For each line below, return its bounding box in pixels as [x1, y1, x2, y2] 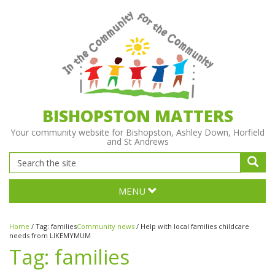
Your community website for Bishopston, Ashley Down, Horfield [10, 126, 265, 138]
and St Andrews [106, 136, 169, 147]
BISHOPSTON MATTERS [42, 104, 233, 127]
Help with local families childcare [141, 222, 249, 231]
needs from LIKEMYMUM [9, 231, 91, 240]
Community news [77, 222, 134, 231]
